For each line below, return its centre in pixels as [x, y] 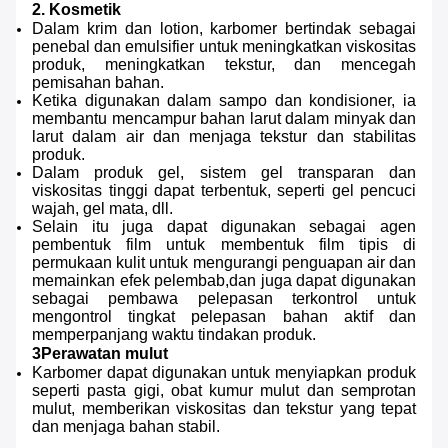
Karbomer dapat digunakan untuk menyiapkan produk [224, 373]
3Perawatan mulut [100, 354]
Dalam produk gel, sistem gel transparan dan [224, 173]
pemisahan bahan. [98, 83]
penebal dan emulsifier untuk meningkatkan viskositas [224, 47]
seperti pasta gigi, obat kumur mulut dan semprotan [224, 391]
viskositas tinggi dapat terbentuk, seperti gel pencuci [224, 191]
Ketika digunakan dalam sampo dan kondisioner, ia [224, 101]
